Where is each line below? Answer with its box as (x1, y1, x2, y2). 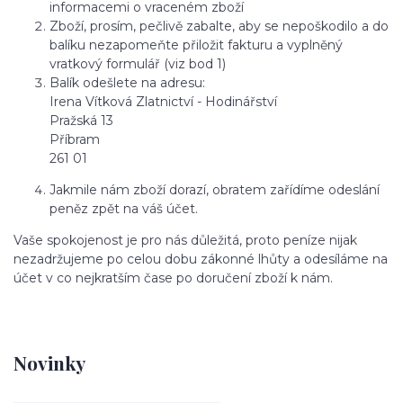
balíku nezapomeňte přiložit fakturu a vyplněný (49, 36, 343, 53)
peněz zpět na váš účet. (49, 200, 198, 217)
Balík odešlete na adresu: (49, 74, 205, 91)
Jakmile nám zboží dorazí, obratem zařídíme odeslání (49, 181, 380, 198)
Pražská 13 (49, 112, 113, 129)
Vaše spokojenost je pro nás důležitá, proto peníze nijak (13, 231, 357, 248)
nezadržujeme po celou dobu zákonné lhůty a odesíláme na (13, 250, 388, 267)
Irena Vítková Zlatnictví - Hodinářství (49, 93, 277, 110)
